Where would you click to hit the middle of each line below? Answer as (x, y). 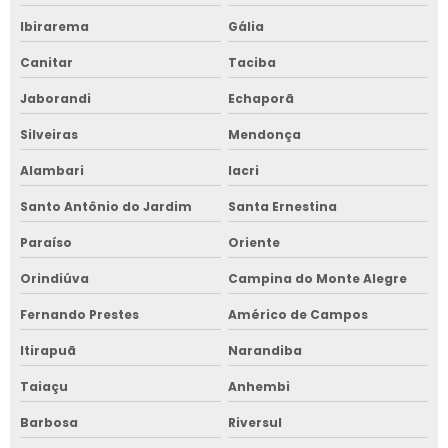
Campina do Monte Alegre (317, 278)
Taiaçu (44, 386)
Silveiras (49, 134)
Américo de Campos (297, 314)
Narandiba (264, 350)
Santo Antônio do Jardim (106, 206)
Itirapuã (48, 350)
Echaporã (260, 98)
